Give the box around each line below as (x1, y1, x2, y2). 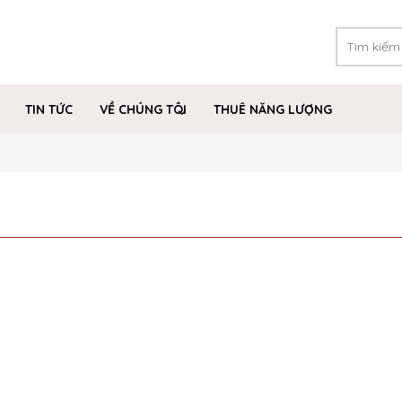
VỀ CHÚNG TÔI (100, 101, 187, 118)
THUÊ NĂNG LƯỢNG (214, 101, 332, 118)
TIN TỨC (25, 101, 73, 118)
